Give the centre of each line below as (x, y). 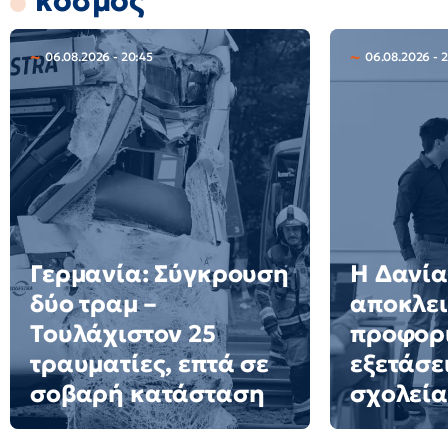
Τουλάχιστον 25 (123, 334)
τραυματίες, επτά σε (149, 364)
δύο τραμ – (93, 304)
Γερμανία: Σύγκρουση (159, 274)
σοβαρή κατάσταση (147, 394)
